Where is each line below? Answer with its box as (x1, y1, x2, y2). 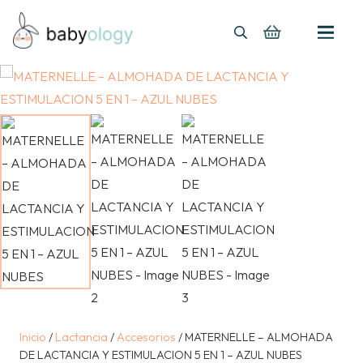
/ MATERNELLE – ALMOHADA (176, 330, 333, 344)
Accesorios (117, 330, 176, 344)
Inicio (19, 330, 46, 344)
